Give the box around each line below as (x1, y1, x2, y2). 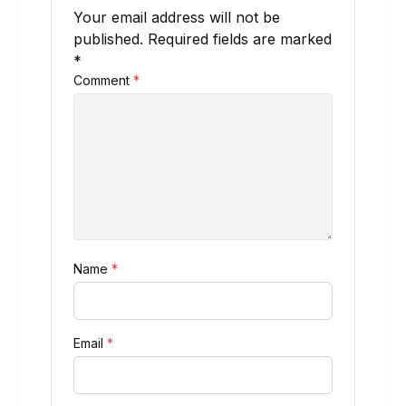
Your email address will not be (73, 8, 280, 27)
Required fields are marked (148, 30, 332, 49)
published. (73, 30, 143, 49)
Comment (73, 72, 133, 89)
